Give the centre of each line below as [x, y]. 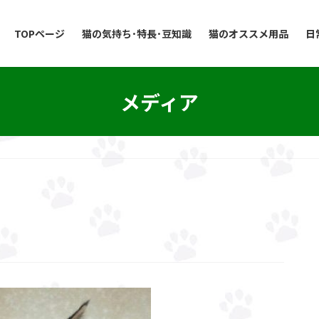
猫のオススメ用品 [249, 33]
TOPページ [40, 33]
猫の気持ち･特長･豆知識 [137, 33]
